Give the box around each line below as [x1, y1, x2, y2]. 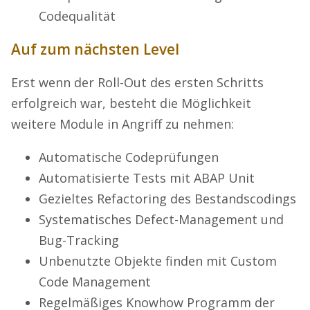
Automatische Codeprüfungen [39, 149, 219, 166]
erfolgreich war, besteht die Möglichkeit [11, 95, 251, 112]
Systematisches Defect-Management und [39, 211, 284, 228]
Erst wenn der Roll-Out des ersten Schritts [11, 74, 264, 91]
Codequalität [39, 8, 116, 25]
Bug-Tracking [39, 232, 119, 249]
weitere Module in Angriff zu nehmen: [11, 116, 234, 133]
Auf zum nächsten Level [11, 39, 179, 60]
